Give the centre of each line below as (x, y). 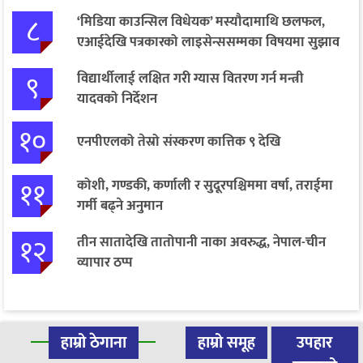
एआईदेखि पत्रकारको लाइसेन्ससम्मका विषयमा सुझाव (208, 42)
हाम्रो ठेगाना (93, 342)
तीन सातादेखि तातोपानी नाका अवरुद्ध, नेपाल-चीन (201, 242)
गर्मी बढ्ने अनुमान (120, 205)
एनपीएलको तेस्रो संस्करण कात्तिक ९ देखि (179, 142)
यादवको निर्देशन (117, 98)
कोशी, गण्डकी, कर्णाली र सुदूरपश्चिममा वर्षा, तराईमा (205, 185)
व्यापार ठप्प (105, 262)
